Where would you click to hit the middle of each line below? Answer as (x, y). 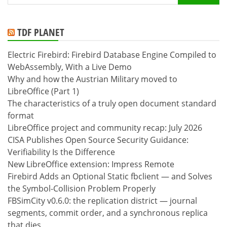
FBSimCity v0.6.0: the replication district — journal (102, 201)
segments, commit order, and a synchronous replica (108, 213)
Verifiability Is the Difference (61, 152)
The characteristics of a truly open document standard (112, 104)
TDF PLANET (41, 32)
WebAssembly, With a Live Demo (70, 67)
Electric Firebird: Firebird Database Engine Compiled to (112, 55)
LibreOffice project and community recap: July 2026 (105, 128)
